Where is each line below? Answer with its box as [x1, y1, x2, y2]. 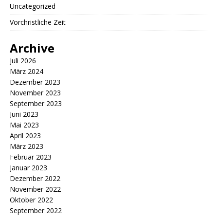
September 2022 [10, 206, 62, 216]
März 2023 [10, 142, 43, 151]
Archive [10, 40, 54, 56]
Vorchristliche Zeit [10, 18, 66, 27]
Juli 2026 [10, 56, 36, 66]
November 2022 [10, 184, 61, 194]
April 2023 [10, 131, 41, 141]
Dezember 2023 [10, 77, 60, 87]
